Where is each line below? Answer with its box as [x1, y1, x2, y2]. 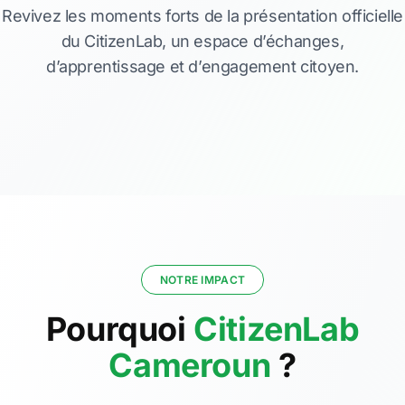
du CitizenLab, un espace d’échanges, [61, 32, 344, 51]
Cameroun [108, 345, 271, 385]
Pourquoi [45, 309, 194, 349]
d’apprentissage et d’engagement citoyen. [45, 57, 359, 76]
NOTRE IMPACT [159, 273, 246, 287]
